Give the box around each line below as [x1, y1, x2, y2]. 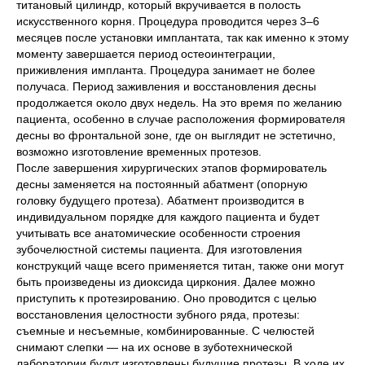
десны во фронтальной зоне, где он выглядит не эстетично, [16, 129, 336, 143]
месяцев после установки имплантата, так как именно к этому [16, 31, 349, 45]
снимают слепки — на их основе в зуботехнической [16, 341, 292, 354]
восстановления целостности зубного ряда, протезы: [16, 308, 300, 322]
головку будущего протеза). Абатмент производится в [16, 194, 304, 208]
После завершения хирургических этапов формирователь [16, 161, 327, 175]
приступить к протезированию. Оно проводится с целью [16, 292, 317, 306]
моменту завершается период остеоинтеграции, [16, 47, 275, 61]
